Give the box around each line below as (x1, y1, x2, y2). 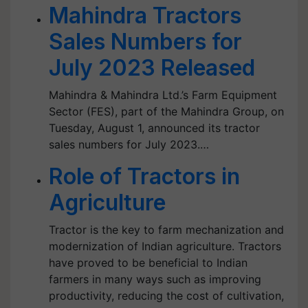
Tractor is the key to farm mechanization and (49, 223, 284, 236)
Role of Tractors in (49, 163, 240, 190)
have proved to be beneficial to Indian (49, 256, 247, 269)
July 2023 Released (49, 54, 255, 81)
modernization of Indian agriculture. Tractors (49, 239, 281, 253)
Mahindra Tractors (49, 2, 241, 29)
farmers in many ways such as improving (49, 272, 261, 286)
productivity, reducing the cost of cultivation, (49, 289, 284, 302)
